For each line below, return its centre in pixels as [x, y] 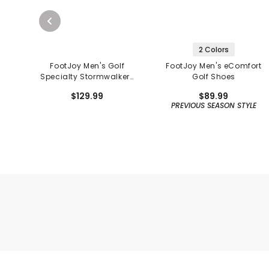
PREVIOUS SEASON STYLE [213, 106]
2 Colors [213, 50]
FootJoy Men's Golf [87, 66]
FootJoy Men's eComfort [214, 66]
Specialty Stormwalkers [87, 77]
